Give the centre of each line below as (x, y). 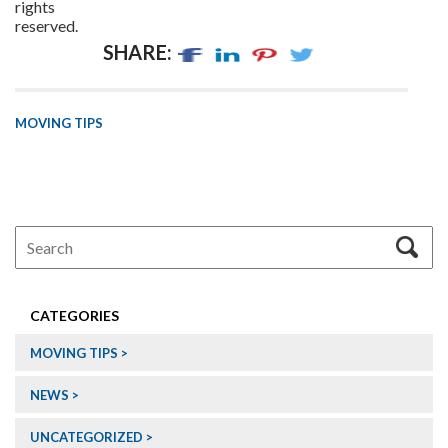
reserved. (46, 25)
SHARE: (137, 51)
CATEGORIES (74, 316)
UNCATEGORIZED (86, 437)
